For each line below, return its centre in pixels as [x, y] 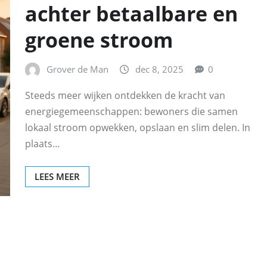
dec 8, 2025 [159, 69]
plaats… [43, 143]
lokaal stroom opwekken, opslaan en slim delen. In [138, 127]
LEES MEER [57, 176]
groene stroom [99, 40]
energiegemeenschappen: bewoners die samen [131, 111]
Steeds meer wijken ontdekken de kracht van [125, 95]
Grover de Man [77, 69]
